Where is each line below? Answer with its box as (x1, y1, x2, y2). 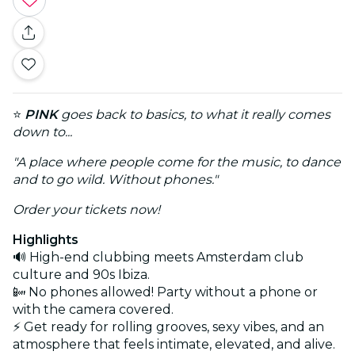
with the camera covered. (13, 301, 174, 317)
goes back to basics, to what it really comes (58, 106, 330, 122)
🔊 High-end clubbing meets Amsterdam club (13, 249, 303, 265)
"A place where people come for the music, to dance (13, 154, 341, 170)
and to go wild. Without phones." (13, 171, 218, 187)
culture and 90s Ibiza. (13, 266, 150, 282)
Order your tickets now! (13, 201, 160, 217)
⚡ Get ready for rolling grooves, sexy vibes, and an (13, 319, 324, 334)
